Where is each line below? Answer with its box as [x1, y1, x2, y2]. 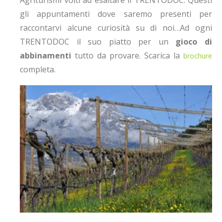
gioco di [175, 36, 213, 48]
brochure [183, 51, 212, 61]
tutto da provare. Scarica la [71, 50, 183, 61]
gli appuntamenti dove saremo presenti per [20, 8, 212, 20]
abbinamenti [20, 50, 71, 61]
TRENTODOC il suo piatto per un [20, 36, 176, 48]
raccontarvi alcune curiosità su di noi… [20, 22, 180, 34]
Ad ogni [180, 22, 213, 34]
